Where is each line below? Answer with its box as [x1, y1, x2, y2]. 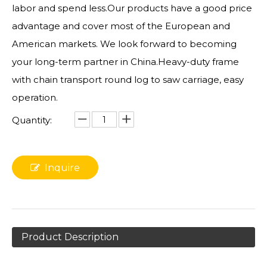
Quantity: [12, 114, 52, 126]
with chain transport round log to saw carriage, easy [12, 74, 244, 85]
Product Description [21, 231, 119, 243]
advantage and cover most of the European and [12, 20, 230, 32]
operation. [12, 92, 58, 103]
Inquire [45, 162, 80, 173]
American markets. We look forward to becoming [12, 38, 237, 49]
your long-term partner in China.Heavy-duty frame [12, 56, 239, 67]
